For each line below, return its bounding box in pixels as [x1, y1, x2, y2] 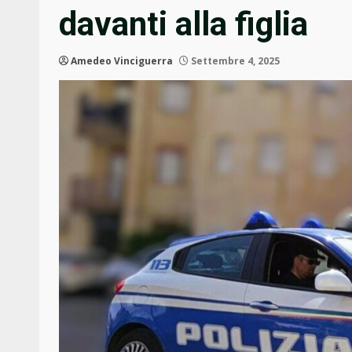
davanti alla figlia [59, 5, 308, 44]
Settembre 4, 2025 [189, 54, 280, 68]
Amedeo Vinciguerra [71, 54, 173, 68]
